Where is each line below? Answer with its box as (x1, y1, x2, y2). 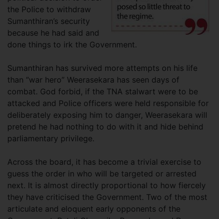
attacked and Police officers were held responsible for (7, 98, 209, 108)
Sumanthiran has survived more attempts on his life (7, 63, 197, 73)
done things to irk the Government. (7, 39, 139, 49)
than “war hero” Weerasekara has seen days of (7, 74, 179, 85)
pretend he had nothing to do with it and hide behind (7, 121, 203, 131)
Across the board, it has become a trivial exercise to (7, 156, 201, 167)
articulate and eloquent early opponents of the (7, 203, 180, 214)
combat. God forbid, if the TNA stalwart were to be (7, 86, 198, 96)
